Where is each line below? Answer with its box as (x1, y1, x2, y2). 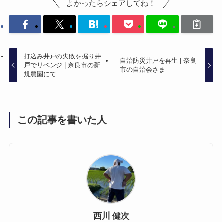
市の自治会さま (119, 65, 165, 73)
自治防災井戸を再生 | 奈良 (119, 56, 196, 64)
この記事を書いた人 (17, 114, 107, 125)
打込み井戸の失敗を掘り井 (24, 52, 102, 60)
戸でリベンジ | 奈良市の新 (24, 61, 101, 69)
